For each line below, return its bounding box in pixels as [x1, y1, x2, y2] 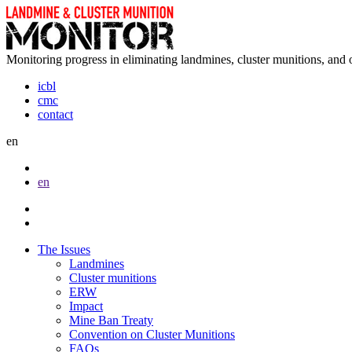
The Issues [38, 243, 90, 256]
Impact [69, 299, 103, 313]
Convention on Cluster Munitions [69, 328, 235, 341]
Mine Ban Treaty [69, 313, 153, 327]
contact [38, 108, 73, 121]
